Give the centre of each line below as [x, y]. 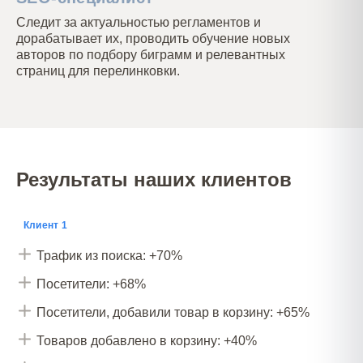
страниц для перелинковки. [98, 71]
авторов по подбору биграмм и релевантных [151, 55]
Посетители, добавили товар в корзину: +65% [173, 312]
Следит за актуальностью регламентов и [139, 22]
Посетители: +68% [91, 284]
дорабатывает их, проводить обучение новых [153, 38]
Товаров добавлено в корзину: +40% [147, 341]
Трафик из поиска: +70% [109, 256]
